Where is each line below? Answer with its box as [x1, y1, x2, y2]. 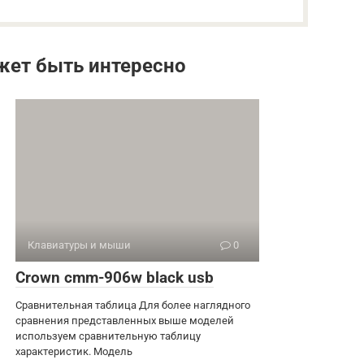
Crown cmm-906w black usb [15, 267, 214, 287]
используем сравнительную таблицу [15, 329, 201, 342]
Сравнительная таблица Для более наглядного [15, 298, 250, 311]
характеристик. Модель [15, 344, 132, 357]
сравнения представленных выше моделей [15, 314, 234, 327]
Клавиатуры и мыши [28, 238, 131, 251]
